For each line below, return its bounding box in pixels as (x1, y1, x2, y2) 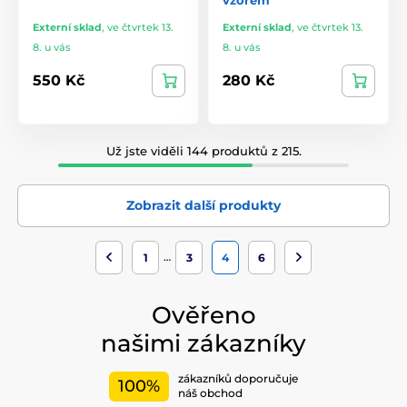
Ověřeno (151, 300, 256, 330)
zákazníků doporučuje (178, 372, 298, 386)
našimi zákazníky (101, 328, 306, 358)
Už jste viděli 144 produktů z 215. (105, 143, 302, 158)
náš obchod (178, 386, 243, 401)
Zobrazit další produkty (126, 196, 281, 213)
